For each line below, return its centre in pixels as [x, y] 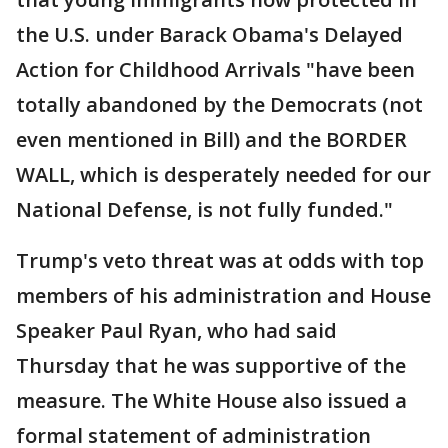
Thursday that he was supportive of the [211, 365]
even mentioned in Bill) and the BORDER [211, 139]
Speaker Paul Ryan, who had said [176, 330]
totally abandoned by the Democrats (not [219, 104]
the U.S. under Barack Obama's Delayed [209, 34]
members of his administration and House [223, 295]
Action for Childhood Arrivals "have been [215, 69]
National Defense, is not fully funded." [204, 209]
